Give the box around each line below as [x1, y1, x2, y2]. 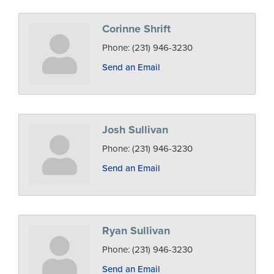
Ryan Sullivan [102, 224, 170, 238]
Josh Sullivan [102, 123, 168, 137]
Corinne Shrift [102, 22, 171, 36]
